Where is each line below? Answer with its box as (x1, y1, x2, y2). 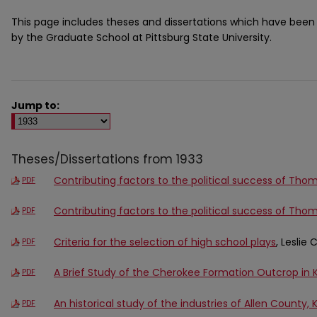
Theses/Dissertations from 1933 (11, 150, 203, 168)
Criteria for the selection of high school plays (54, 234, 276, 249)
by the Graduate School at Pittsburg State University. (11, 30, 272, 45)
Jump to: (11, 98, 59, 113)
